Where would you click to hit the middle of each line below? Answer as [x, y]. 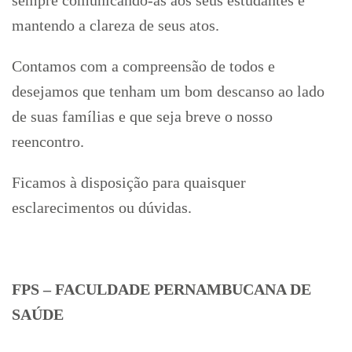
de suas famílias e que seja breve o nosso [142, 116]
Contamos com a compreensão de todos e [143, 66]
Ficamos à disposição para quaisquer [129, 182]
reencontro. [48, 141]
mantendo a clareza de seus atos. [115, 25]
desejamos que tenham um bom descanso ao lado [168, 91]
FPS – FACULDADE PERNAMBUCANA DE [161, 289]
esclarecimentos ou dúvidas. [102, 207]
